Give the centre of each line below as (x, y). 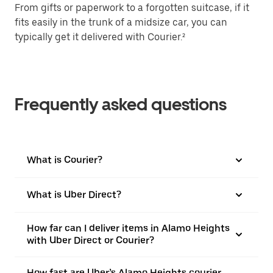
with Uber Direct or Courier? (90, 240)
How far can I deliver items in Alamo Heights (128, 228)
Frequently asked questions (121, 104)
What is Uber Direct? (74, 194)
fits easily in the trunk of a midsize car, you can (121, 22)
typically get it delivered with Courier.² (100, 37)
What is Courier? (65, 160)
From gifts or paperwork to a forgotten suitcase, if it (132, 7)
